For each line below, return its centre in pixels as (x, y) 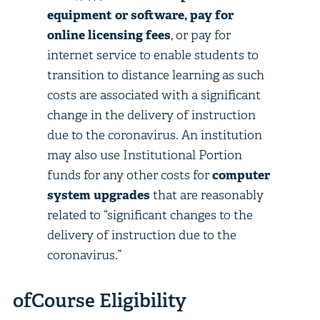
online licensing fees (109, 34)
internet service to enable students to (152, 54)
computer (241, 174)
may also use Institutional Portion (144, 154)
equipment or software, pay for (140, 14)
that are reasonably (206, 194)
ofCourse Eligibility (99, 300)
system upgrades (98, 194)
